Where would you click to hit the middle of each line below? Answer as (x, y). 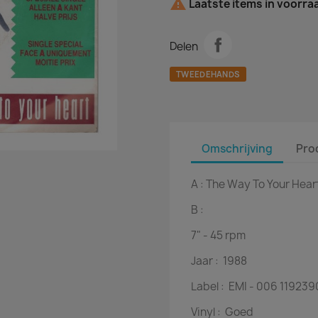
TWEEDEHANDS (208, 75)
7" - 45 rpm (218, 236)
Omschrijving (237, 148)
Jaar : (206, 261)
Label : (209, 287)
